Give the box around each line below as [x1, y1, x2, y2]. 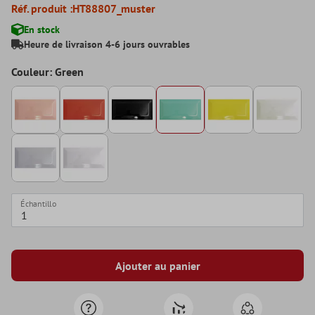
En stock [24, 22, 60, 36]
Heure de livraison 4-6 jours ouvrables [24, 37, 190, 51]
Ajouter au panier [115, 258, 200, 273]
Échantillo [20, 198, 57, 210]
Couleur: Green [11, 64, 84, 79]
